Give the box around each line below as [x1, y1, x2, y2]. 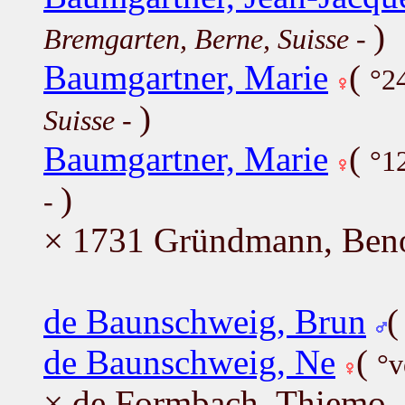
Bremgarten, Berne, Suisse [43, 23, 349, 55]
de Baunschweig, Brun [43, 301, 366, 341]
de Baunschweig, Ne [43, 342, 335, 381]
